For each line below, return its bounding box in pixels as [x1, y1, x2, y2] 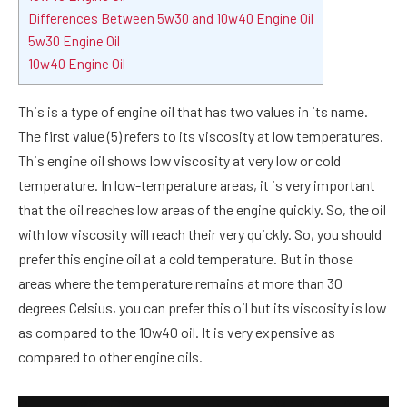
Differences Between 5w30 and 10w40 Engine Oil [28, 10, 313, 27]
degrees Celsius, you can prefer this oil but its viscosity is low [18, 299, 386, 317]
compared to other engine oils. [18, 348, 203, 366]
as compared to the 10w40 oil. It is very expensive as [18, 323, 335, 342]
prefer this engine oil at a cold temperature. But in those [18, 250, 353, 268]
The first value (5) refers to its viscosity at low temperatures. [18, 127, 383, 145]
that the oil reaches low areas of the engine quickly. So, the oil [18, 201, 386, 219]
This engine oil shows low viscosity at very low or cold [18, 152, 341, 170]
